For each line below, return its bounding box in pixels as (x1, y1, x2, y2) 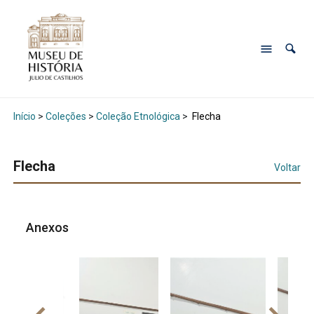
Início (13, 111, 36, 123)
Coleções (45, 111, 86, 123)
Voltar (274, 162, 301, 174)
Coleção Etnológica (95, 111, 180, 123)
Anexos (26, 220, 72, 235)
